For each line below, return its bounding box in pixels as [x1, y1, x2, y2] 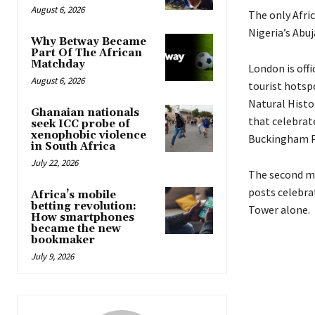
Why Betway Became [31, 35, 146, 49]
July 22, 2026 [31, 157, 78, 169]
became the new [31, 222, 121, 236]
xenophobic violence [31, 129, 146, 143]
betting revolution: [31, 200, 136, 214]
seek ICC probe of [31, 117, 130, 131]
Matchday [31, 58, 85, 72]
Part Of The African [31, 46, 142, 60]
